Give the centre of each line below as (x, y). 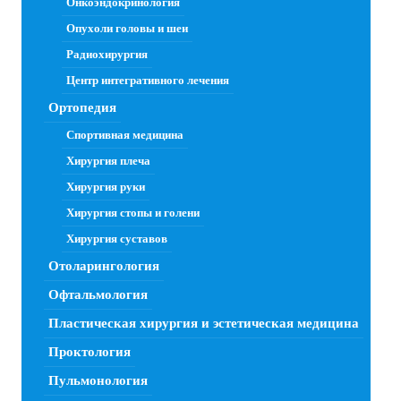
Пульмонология (98, 381)
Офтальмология (98, 295)
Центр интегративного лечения (148, 81)
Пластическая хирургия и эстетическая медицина (204, 324)
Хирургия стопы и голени (133, 213)
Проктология (90, 352)
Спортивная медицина (125, 135)
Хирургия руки (106, 187)
